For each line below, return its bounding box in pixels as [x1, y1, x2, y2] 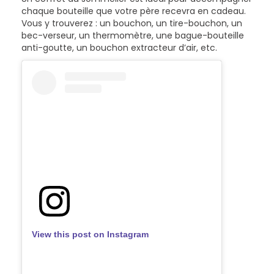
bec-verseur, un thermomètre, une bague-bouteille [21, 29, 244, 42]
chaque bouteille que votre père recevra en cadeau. [21, 4, 246, 17]
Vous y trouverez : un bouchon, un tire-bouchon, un [21, 17, 242, 29]
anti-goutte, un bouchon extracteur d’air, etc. [21, 41, 220, 54]
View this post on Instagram [32, 229, 149, 239]
